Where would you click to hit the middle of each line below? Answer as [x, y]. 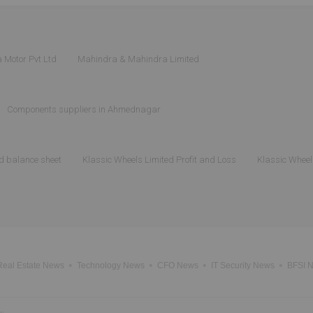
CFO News [178, 265]
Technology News [111, 265]
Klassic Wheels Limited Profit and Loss [159, 160]
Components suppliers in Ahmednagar [84, 109]
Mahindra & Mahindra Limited [138, 59]
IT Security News [243, 265]
